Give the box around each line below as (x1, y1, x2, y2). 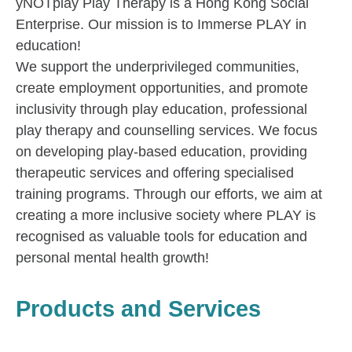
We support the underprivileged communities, (16, 59, 299, 75)
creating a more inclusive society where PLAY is (16, 207, 316, 224)
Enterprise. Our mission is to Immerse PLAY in (16, 16, 306, 33)
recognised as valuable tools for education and (16, 229, 307, 245)
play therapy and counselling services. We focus (16, 123, 317, 139)
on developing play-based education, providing (16, 144, 307, 160)
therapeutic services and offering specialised (16, 165, 294, 181)
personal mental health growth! (16, 250, 209, 266)
